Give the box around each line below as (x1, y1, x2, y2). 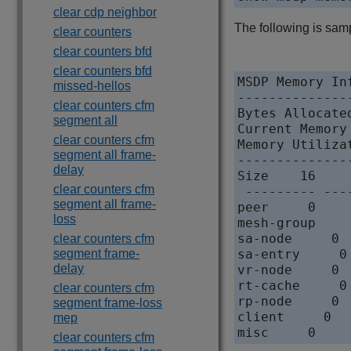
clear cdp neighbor (53, 5, 157, 19)
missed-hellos (53, 79, 131, 92)
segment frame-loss (53, 296, 162, 309)
